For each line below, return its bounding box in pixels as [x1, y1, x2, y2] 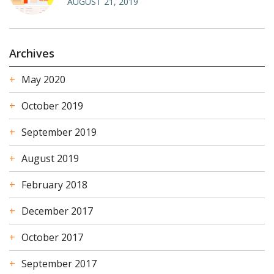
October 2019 [21, 99, 83, 113]
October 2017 [21, 231, 83, 245]
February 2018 [21, 178, 87, 192]
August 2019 [21, 152, 79, 166]
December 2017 [21, 204, 93, 218]
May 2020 [21, 73, 65, 87]
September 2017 [21, 257, 97, 271]
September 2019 [21, 125, 97, 139]
